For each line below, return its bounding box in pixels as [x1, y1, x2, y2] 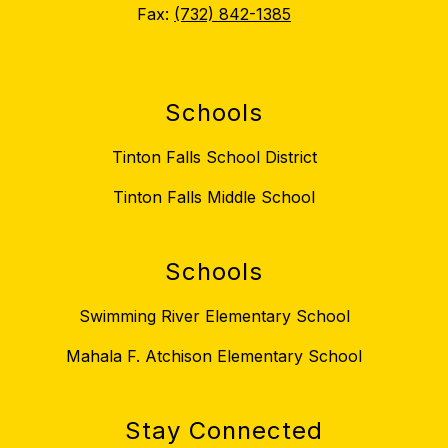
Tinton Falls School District [111, 147, 317, 168]
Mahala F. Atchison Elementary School [66, 346, 362, 367]
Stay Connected [125, 416, 323, 446]
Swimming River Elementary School [78, 306, 350, 327]
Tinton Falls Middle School [113, 187, 315, 208]
